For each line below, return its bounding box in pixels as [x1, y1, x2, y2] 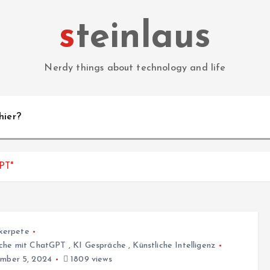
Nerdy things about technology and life [44, 63, 226, 73]
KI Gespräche [73, 241, 126, 250]
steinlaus [75, 20, 212, 56]
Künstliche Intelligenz [133, 241, 216, 250]
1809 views [67, 255, 112, 264]
